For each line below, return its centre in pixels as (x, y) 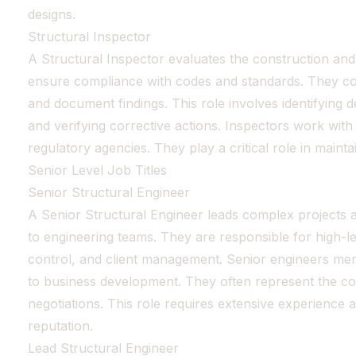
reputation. (60, 326)
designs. (51, 14)
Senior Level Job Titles (97, 170)
